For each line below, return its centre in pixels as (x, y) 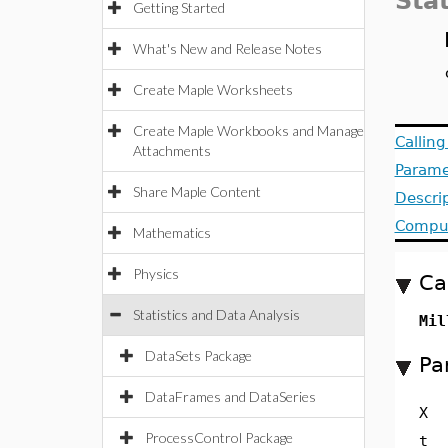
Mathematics (172, 232)
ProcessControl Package (219, 437)
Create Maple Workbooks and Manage (248, 130)
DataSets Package (198, 355)
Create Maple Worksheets (213, 89)
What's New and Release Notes (227, 48)
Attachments (172, 150)
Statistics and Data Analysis (216, 314)
